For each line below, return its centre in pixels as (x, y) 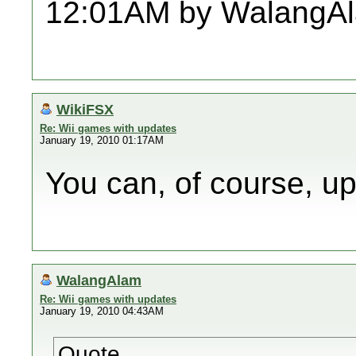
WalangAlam (99, 280)
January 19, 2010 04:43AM (102, 311)
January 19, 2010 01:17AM (102, 140)
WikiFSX (85, 109)
